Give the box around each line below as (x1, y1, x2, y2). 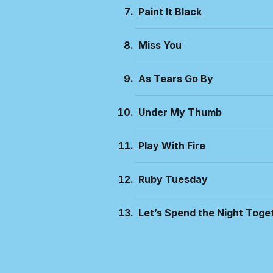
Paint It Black (138, 5, 202, 18)
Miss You (138, 39, 182, 51)
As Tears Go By (138, 73, 213, 85)
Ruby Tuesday (138, 173, 208, 185)
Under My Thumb (138, 106, 222, 118)
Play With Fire (138, 140, 205, 152)
